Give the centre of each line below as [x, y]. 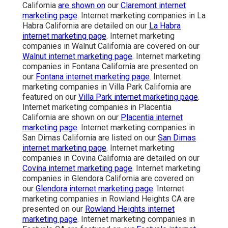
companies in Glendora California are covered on [108, 179]
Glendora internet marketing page [94, 189]
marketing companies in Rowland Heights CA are [109, 199]
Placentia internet [152, 118]
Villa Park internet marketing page [138, 97]
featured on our [50, 97]
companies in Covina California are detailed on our [111, 158]
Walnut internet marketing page [77, 56]
